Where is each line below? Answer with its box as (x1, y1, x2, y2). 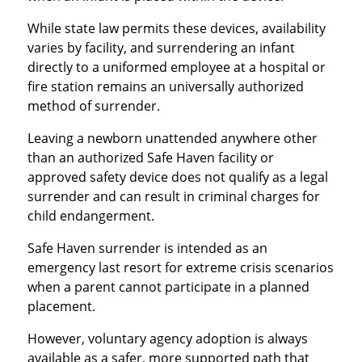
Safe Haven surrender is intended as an (27, 239, 267, 258)
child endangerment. (27, 207, 154, 225)
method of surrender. (27, 97, 160, 116)
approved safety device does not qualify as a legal (27, 168, 328, 187)
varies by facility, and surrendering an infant (27, 39, 295, 57)
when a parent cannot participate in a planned (27, 278, 309, 297)
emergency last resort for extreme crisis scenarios (27, 259, 334, 277)
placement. (27, 297, 95, 316)
